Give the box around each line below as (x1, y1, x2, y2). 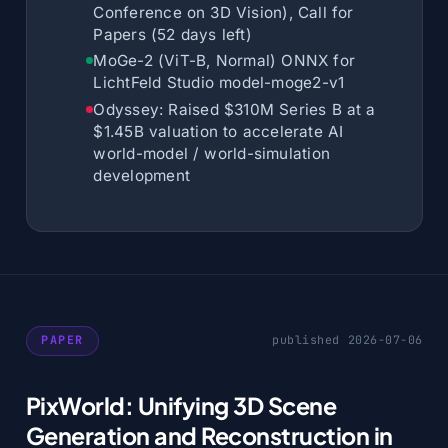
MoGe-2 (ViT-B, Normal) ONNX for (93, 51, 355, 71)
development (93, 165, 190, 185)
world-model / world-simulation (93, 143, 331, 163)
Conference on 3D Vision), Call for (93, 2, 354, 22)
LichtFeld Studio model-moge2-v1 (93, 73, 345, 93)
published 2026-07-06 (272, 332, 423, 349)
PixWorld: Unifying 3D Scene (25, 390, 337, 420)
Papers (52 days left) (93, 24, 252, 44)
